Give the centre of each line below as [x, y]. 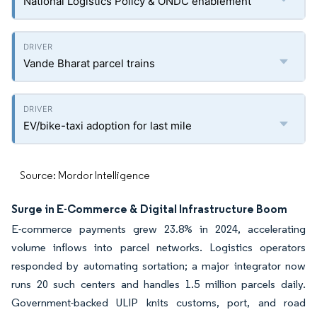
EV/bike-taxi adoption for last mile [108, 126]
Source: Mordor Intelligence [85, 175]
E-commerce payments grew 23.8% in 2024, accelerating [158, 229]
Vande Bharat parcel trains [89, 63]
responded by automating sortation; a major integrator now [158, 266]
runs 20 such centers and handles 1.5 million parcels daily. [158, 284]
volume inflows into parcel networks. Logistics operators [158, 247]
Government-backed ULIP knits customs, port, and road [158, 302]
